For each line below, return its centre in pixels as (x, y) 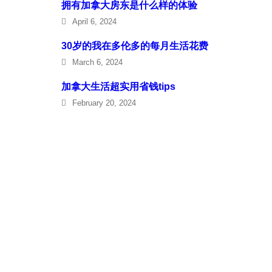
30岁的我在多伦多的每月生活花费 (135, 46)
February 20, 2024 (104, 103)
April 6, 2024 (94, 21)
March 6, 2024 (97, 62)
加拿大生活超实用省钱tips (120, 86)
